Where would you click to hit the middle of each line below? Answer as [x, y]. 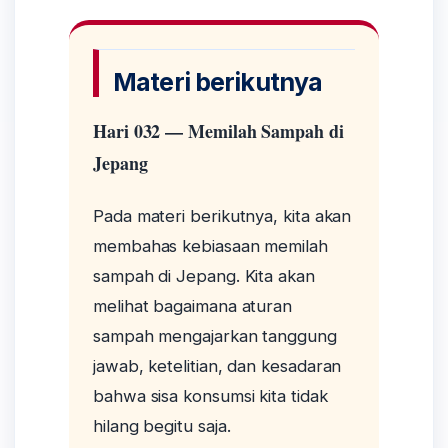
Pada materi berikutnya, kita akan [222, 216]
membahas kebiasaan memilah [210, 246]
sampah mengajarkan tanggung [215, 336]
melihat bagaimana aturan [193, 306]
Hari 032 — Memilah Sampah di [218, 130]
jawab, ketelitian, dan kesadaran [217, 366]
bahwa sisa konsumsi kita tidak [210, 396]
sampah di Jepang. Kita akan [204, 276]
